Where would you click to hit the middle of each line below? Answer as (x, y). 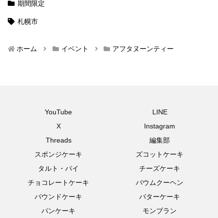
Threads (58, 140)
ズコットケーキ (160, 154)
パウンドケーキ (58, 197)
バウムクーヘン (160, 183)
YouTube (58, 112)
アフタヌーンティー (143, 49)
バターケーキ (160, 197)
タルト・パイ (58, 169)
